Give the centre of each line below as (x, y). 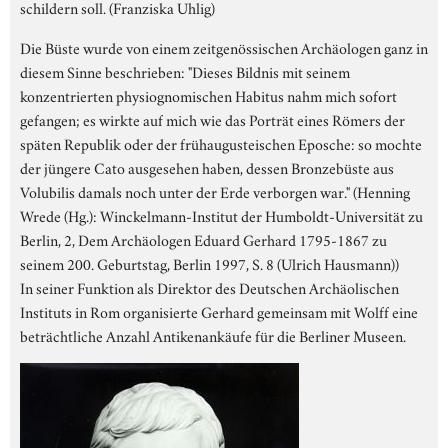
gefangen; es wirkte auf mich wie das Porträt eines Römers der (212, 118)
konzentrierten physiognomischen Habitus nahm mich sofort (208, 94)
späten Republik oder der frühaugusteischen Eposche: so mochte (221, 142)
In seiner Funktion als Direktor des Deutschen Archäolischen (209, 286)
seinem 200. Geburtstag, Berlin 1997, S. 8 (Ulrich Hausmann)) (209, 262)
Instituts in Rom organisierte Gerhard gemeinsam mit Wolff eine (219, 310)
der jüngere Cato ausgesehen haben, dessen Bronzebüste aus (207, 166)
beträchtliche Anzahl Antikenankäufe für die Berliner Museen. (213, 334)
